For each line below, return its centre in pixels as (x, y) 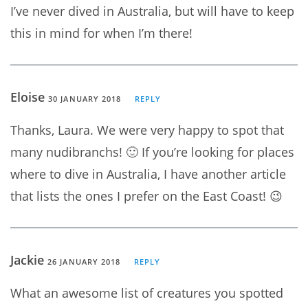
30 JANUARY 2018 (85, 98)
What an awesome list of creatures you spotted (147, 293)
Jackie (29, 260)
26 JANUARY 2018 (84, 261)
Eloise (29, 97)
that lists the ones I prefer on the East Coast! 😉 (146, 196)
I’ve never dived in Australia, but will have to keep (152, 11)
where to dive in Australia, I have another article (148, 174)
